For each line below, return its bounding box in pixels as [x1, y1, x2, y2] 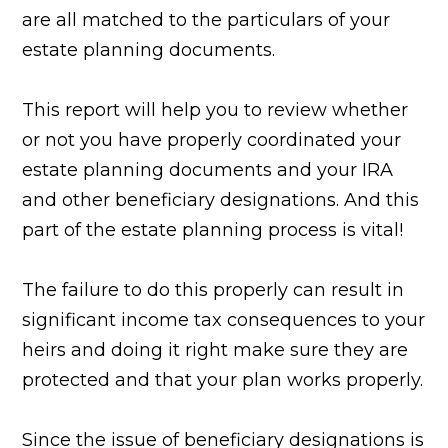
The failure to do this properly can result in [22, 278, 405, 301]
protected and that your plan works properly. [22, 368, 424, 391]
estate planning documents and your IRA [22, 158, 394, 181]
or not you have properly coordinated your [22, 128, 402, 151]
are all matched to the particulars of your [22, 8, 391, 31]
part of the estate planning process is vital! [22, 218, 404, 241]
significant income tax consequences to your [22, 308, 426, 331]
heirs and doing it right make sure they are [22, 338, 409, 361]
